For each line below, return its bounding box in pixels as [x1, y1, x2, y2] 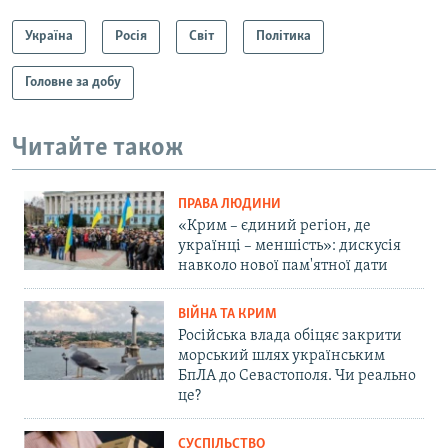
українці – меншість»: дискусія [178, 238, 401, 255]
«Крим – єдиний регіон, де [178, 218, 371, 235]
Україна [25, 28, 73, 44]
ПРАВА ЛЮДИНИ [178, 197, 281, 213]
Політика [256, 28, 311, 44]
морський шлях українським [178, 348, 385, 365]
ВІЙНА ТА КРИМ [178, 307, 277, 323]
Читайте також [12, 134, 184, 162]
